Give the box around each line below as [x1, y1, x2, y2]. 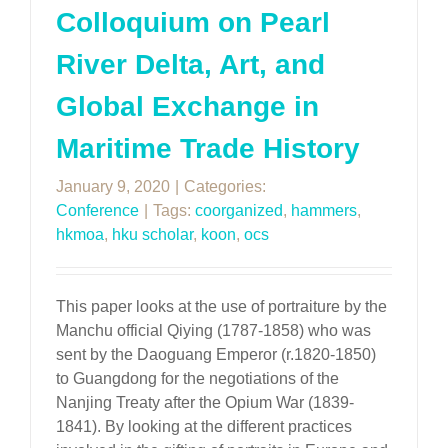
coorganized [195, 202, 283, 220]
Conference [56, 202, 139, 220]
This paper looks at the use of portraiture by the [56, 298, 387, 316]
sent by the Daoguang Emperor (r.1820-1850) [56, 346, 376, 364]
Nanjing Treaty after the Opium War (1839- [56, 394, 354, 412]
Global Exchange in [56, 91, 319, 123]
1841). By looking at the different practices [56, 418, 352, 436]
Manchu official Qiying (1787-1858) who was [56, 322, 371, 340]
